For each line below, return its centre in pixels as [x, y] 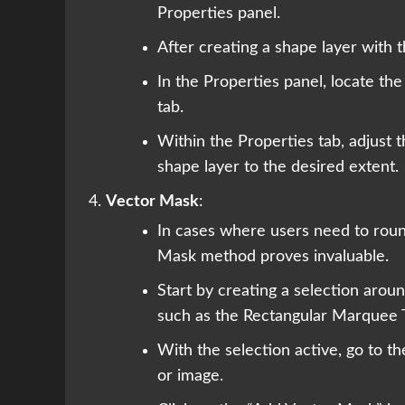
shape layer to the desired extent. [278, 168]
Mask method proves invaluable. [273, 257]
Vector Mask [152, 202]
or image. [190, 377]
